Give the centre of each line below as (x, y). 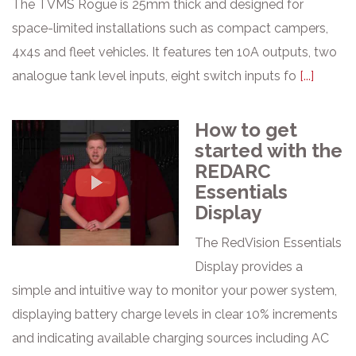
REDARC (233, 171)
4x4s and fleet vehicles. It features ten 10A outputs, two (174, 52)
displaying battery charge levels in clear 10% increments (175, 314)
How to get (246, 130)
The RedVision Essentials (268, 243)
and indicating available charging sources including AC (170, 338)
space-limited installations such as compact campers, (170, 28)
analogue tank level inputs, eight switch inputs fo (156, 76)
